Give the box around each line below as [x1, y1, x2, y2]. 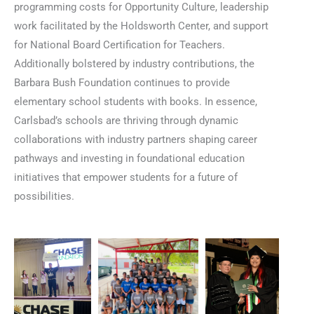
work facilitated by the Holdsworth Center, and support [14, 20, 268, 33]
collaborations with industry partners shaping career [14, 133, 257, 146]
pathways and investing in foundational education [14, 152, 245, 165]
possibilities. [14, 190, 74, 203]
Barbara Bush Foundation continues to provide [14, 76, 230, 90]
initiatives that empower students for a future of [14, 171, 238, 184]
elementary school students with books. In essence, [14, 95, 257, 109]
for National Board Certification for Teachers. [14, 39, 225, 52]
